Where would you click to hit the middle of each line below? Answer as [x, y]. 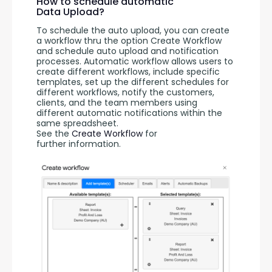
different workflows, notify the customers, [125, 93]
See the [54, 134]
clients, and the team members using [117, 103]
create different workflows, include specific [128, 72]
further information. [79, 144]
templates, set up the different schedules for [133, 82]
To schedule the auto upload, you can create [133, 31]
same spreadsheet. [79, 124]
